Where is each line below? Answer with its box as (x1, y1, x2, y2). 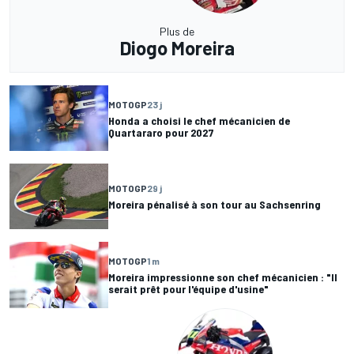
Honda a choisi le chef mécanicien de (108, 113, 290, 127)
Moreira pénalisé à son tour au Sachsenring (108, 198, 321, 212)
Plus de (160, 24, 194, 39)
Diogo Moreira (119, 36, 235, 60)
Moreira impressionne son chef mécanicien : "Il (108, 269, 337, 284)
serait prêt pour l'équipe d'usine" (108, 281, 269, 296)
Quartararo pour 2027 (108, 125, 214, 139)
